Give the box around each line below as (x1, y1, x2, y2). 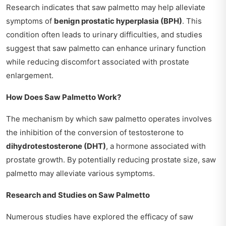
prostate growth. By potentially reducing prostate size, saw (6, 154, 216, 164)
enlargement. (6, 70, 53, 80)
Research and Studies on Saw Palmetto (6, 190, 150, 200)
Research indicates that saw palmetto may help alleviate (6, 2, 205, 12)
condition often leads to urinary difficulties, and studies (6, 29, 202, 39)
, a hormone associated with (106, 141, 206, 151)
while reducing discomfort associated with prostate (6, 56, 189, 67)
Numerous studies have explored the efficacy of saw (6, 211, 193, 221)
